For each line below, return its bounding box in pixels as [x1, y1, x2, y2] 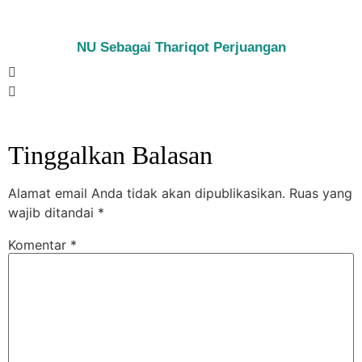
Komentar [8, 237, 70, 254]
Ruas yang [289, 185, 352, 202]
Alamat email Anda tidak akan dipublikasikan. [8, 185, 285, 202]
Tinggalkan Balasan [8, 141, 213, 170]
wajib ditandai [8, 204, 98, 221]
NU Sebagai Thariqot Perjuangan [76, 40, 286, 56]
